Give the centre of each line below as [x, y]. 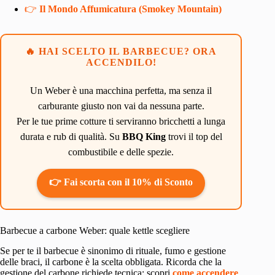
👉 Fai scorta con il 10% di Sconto [121, 182]
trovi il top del [194, 137]
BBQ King [144, 137]
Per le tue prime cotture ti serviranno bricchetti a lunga [121, 122]
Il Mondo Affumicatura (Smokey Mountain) [130, 9]
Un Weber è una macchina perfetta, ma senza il [121, 91]
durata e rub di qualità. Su [71, 137]
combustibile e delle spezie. [121, 152]
